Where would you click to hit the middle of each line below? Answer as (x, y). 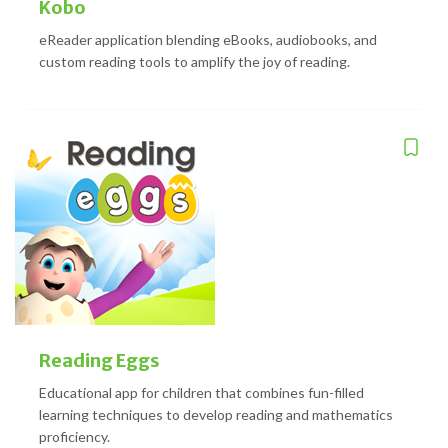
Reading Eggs (99, 360)
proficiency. (74, 436)
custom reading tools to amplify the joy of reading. (194, 61)
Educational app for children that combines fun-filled (201, 392)
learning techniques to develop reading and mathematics (216, 414)
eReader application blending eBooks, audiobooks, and (208, 39)
